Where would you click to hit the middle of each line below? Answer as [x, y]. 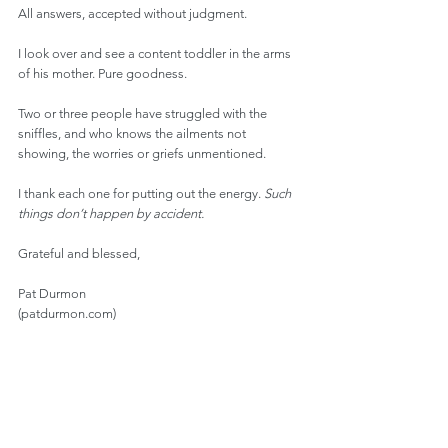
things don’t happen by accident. [111, 213]
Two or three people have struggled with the [144, 113]
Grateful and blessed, [79, 253]
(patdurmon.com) [67, 313]
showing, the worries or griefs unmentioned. [142, 153]
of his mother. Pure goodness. [102, 73]
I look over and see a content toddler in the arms [156, 53]
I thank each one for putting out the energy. [141, 193]
